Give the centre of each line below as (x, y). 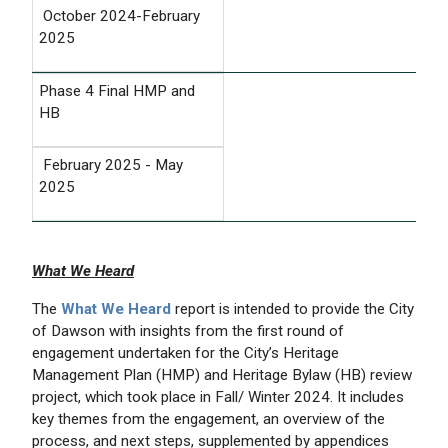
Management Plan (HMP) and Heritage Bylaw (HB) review (222, 374)
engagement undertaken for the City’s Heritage (185, 352)
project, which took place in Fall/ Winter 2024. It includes (218, 396)
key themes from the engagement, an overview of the (208, 418)
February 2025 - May (111, 164)
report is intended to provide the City (292, 308)
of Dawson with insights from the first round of (188, 330)
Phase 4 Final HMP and (117, 90)
